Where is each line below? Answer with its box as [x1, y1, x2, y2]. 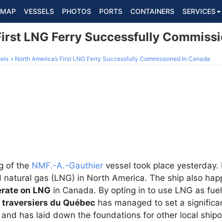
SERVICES [182, 7, 216, 15]
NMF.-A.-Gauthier [32, 161, 103, 170]
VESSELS [24, 7, 54, 15]
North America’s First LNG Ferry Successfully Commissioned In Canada [15, 55, 210, 62]
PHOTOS [62, 7, 91, 15]
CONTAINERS [130, 7, 174, 15]
